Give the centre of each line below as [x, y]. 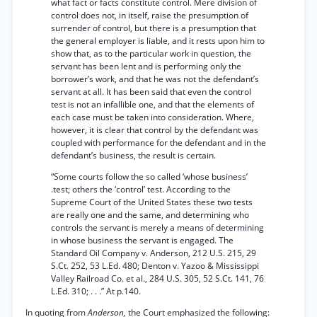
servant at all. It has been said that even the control [151, 92]
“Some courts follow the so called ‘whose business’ [149, 177]
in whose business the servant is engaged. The [142, 240]
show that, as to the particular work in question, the [151, 53]
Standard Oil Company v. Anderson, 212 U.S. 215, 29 [154, 253]
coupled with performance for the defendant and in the [158, 143]
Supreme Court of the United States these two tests [152, 202]
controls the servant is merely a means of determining [157, 227]
